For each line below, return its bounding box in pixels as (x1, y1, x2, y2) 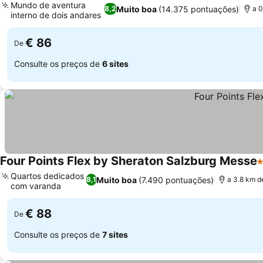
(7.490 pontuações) (138, 174, 214, 185)
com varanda (11, 181, 61, 191)
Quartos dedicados (11, 171, 84, 181)
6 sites (102, 58, 129, 69)
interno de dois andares (11, 10, 101, 20)
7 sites (102, 229, 128, 240)
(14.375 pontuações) (158, 4, 239, 14)
